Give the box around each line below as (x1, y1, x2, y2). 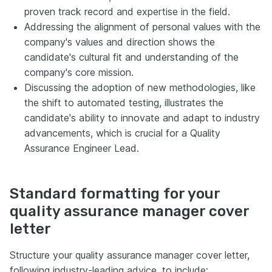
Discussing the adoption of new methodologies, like (24, 81, 256, 93)
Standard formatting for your (10, 185, 220, 202)
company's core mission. (24, 66, 134, 78)
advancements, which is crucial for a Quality (24, 127, 220, 139)
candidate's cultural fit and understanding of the (24, 51, 239, 63)
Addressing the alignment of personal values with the (24, 21, 260, 33)
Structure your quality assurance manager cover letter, (10, 249, 250, 261)
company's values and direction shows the (24, 36, 215, 48)
